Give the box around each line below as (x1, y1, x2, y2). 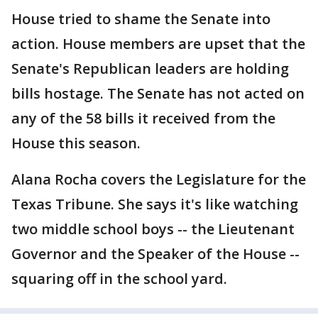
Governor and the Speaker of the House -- (11, 244, 300, 263)
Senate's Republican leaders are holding (11, 59, 289, 78)
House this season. (11, 133, 144, 153)
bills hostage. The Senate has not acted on (11, 84, 305, 103)
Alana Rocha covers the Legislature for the (11, 170, 306, 189)
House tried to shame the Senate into (11, 9, 270, 28)
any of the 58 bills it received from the (11, 109, 275, 128)
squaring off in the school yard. (11, 269, 227, 288)
